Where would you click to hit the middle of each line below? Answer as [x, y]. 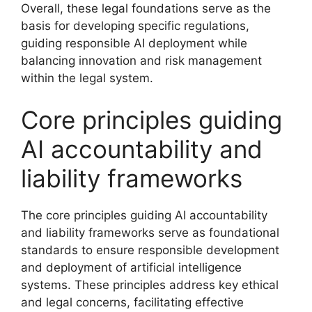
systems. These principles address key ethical [150, 284]
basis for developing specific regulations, [135, 26]
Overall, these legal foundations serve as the [146, 8]
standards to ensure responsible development [150, 250]
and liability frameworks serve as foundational [150, 232]
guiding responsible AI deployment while [134, 43]
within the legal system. [87, 78]
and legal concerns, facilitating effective [132, 302]
